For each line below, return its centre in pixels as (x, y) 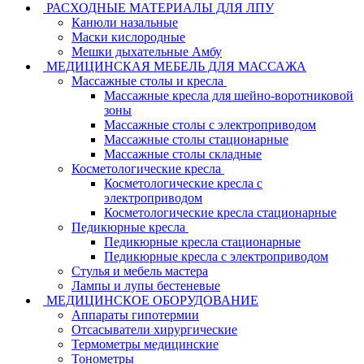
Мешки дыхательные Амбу (147, 52)
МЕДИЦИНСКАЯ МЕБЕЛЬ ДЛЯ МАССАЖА (176, 67)
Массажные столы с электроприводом (210, 125)
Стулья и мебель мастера (140, 271)
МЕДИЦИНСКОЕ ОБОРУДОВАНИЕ (152, 301)
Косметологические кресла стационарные (220, 213)
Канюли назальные (125, 23)
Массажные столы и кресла (147, 81)
